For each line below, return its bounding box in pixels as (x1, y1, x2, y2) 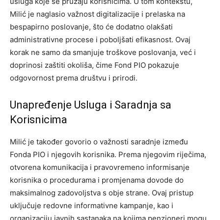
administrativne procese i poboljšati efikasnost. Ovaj (10, 35, 191, 45)
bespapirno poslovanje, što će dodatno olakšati (10, 22, 173, 32)
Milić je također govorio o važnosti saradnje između (10, 137, 188, 147)
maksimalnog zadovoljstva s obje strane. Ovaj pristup (10, 188, 193, 198)
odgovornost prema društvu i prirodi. (10, 73, 137, 83)
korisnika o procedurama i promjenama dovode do (10, 175, 184, 185)
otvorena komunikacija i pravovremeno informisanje (10, 163, 190, 172)
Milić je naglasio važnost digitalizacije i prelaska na (10, 9, 185, 19)
